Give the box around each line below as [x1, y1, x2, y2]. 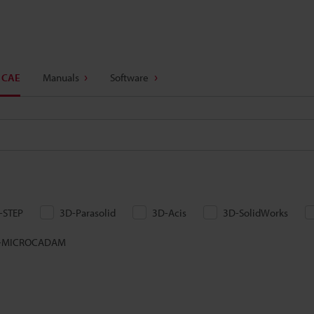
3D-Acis [152, 206, 186, 219]
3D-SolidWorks [223, 206, 288, 219]
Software [110, 71, 149, 84]
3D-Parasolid [60, 206, 116, 219]
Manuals [42, 71, 79, 84]
